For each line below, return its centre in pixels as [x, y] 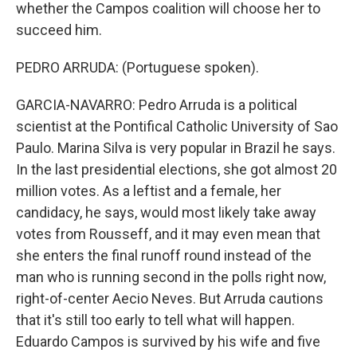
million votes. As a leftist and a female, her [149, 191]
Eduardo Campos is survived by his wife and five [168, 341]
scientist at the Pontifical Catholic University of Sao [177, 126]
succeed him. [59, 30]
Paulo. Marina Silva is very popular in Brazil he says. [176, 148]
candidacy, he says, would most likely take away [166, 212]
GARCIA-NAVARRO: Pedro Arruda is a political [157, 105]
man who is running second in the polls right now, [171, 277]
